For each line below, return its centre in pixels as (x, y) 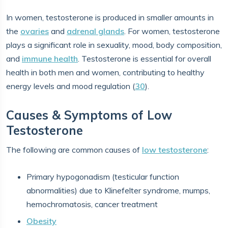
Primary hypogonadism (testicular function (103, 177)
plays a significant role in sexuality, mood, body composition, (114, 45)
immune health (50, 59)
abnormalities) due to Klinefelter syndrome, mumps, (118, 190)
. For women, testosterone (172, 31)
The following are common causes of (74, 150)
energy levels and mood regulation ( (70, 86)
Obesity (41, 221)
